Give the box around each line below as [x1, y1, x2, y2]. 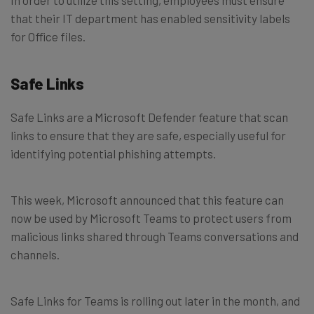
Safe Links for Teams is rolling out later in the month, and [11, 293, 300, 308]
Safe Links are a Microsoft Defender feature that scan [11, 109, 288, 124]
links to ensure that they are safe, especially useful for [11, 128, 286, 142]
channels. [11, 247, 60, 261]
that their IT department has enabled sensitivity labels [11, 11, 290, 25]
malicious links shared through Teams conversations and [11, 228, 299, 243]
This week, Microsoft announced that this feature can [11, 192, 284, 207]
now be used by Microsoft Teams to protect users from [11, 210, 292, 225]
